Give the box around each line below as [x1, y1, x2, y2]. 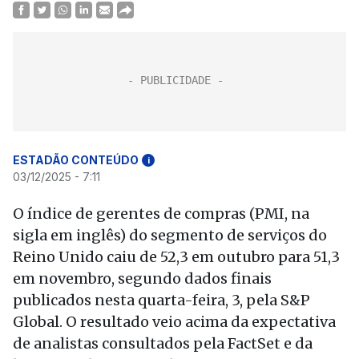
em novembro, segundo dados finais [13, 269, 272, 288]
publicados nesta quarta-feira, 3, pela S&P [13, 291, 310, 309]
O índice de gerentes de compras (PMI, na [13, 204, 309, 223]
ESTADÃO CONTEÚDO [13, 153, 139, 167]
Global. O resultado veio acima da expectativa [13, 313, 336, 331]
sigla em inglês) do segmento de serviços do [13, 226, 327, 244]
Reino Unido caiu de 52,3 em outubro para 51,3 [13, 248, 340, 266]
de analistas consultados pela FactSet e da [13, 334, 313, 353]
